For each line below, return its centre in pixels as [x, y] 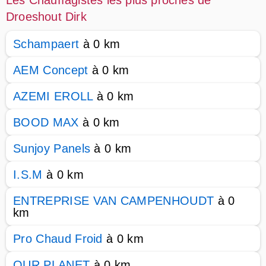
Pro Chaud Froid [58, 239]
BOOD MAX [46, 122]
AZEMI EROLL [53, 96]
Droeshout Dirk [46, 17]
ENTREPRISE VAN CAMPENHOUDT [114, 201]
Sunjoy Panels [52, 148]
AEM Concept [51, 70]
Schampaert [46, 44]
